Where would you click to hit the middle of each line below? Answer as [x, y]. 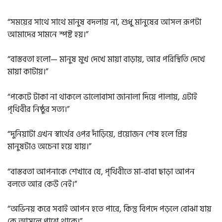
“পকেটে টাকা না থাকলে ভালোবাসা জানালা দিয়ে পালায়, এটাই [102, 97]
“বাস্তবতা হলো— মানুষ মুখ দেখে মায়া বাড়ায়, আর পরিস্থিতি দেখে [106, 60]
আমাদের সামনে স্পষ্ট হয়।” [48, 34]
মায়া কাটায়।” [28, 72]
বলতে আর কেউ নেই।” [42, 184]
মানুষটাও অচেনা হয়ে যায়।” [49, 147]
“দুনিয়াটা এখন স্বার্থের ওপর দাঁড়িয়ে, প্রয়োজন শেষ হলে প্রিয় [97, 135]
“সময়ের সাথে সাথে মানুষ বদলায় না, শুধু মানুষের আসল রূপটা [104, 22]
